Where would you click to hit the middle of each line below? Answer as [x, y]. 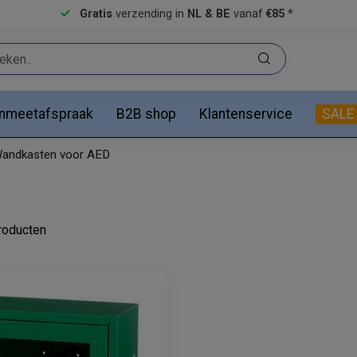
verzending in [150, 14]
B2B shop [146, 114]
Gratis [96, 14]
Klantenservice [246, 114]
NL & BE [209, 14]
